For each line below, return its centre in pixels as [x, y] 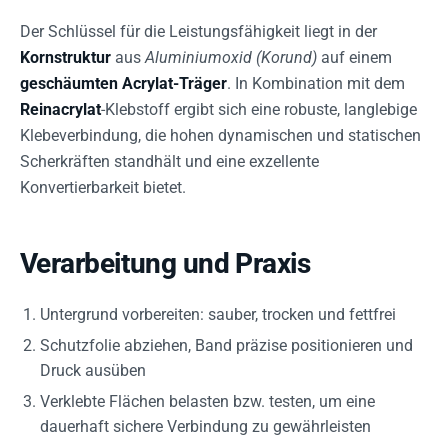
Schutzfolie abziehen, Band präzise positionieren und [226, 345]
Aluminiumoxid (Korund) [231, 57]
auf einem [354, 57]
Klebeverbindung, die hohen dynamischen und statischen [220, 135]
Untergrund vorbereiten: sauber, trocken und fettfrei [218, 314]
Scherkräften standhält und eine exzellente [169, 161]
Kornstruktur [65, 57]
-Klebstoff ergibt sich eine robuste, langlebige [259, 109]
